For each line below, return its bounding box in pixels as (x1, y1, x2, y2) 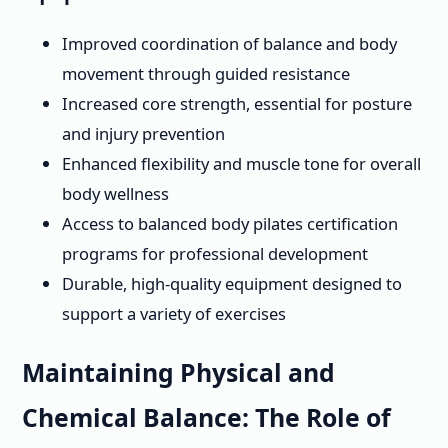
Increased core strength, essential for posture (62, 92, 412, 116)
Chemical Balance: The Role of (22, 400, 391, 434)
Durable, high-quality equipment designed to (62, 272, 402, 296)
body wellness (62, 182, 169, 206)
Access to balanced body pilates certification (62, 212, 398, 236)
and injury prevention (62, 122, 225, 146)
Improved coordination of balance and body (62, 32, 397, 56)
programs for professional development (62, 242, 368, 266)
